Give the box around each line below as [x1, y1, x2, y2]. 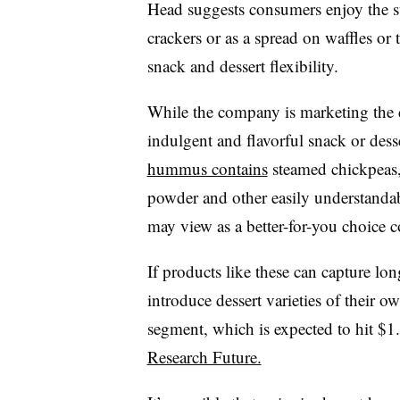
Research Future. [146, 346, 262, 368]
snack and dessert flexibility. [146, 54, 338, 77]
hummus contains [146, 157, 268, 179]
